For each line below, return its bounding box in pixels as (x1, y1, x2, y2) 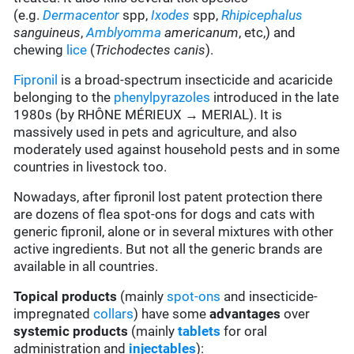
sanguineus (13, 24, 81, 41)
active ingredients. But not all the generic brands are (13, 241, 323, 258)
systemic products (13, 323, 129, 340)
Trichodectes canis (95, 42, 206, 58)
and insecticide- (220, 288, 318, 305)
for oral (220, 323, 268, 340)
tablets (178, 323, 221, 340)
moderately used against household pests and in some (13, 141, 341, 158)
